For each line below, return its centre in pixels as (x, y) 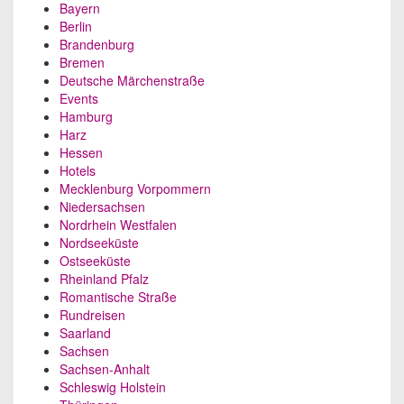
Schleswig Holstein (113, 387)
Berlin (76, 26)
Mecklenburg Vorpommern (135, 188)
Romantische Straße (118, 297)
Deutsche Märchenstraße (132, 80)
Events (79, 98)
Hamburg (86, 116)
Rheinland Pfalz (104, 279)
